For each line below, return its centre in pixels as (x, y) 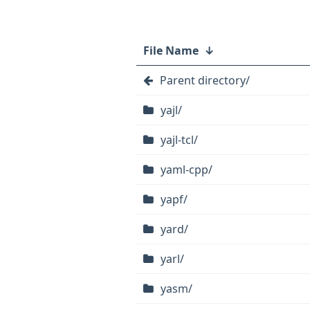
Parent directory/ (205, 80)
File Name (171, 51)
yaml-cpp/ (186, 170)
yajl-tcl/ (179, 140)
